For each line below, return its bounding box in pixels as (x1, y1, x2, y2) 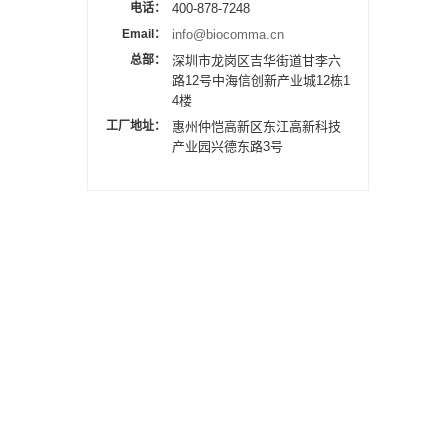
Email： (122, 27, 166, 41)
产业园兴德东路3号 (172, 139, 283, 154)
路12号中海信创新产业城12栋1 (172, 73, 350, 88)
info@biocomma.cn (172, 27, 284, 42)
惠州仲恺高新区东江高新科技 (172, 119, 341, 134)
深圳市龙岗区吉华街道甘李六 (172, 53, 341, 68)
